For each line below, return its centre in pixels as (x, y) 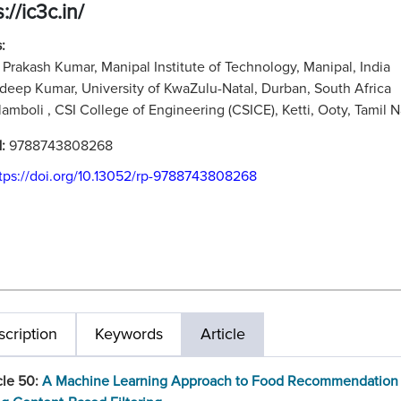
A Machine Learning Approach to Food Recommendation (220, 381)
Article (223, 334)
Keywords (129, 334)
